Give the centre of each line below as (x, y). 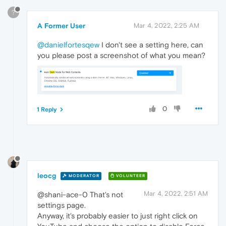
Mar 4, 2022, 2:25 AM (166, 26)
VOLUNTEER (130, 176)
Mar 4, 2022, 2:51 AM (176, 193)
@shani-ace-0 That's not (80, 194)
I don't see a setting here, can (151, 45)
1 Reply (47, 109)
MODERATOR (83, 176)
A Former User (61, 26)
